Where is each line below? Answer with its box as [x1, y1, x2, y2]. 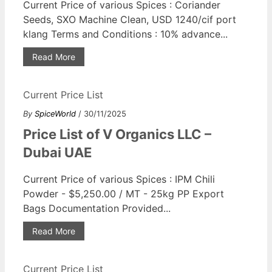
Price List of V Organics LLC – [23, 126, 211, 142]
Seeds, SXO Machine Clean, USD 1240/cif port [23, 13, 236, 25]
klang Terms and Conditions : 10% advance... [23, 27, 228, 40]
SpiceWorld [35, 108, 76, 118]
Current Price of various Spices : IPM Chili [23, 172, 215, 185]
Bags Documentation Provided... [23, 202, 171, 214]
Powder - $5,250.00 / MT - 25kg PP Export [23, 187, 224, 200]
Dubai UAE [23, 144, 92, 160]
